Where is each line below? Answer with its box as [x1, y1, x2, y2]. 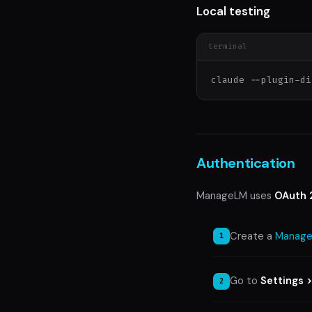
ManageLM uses [196, 188, 274, 203]
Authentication [196, 153, 295, 172]
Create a [230, 228, 275, 243]
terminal [208, 41, 247, 52]
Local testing [196, 3, 270, 19]
